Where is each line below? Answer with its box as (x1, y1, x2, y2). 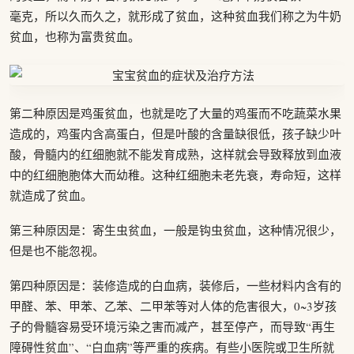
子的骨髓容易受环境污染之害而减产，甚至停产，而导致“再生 (9, 318, 335, 334)
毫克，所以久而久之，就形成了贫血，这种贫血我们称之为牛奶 (9, 8, 341, 24)
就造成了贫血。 (9, 187, 92, 203)
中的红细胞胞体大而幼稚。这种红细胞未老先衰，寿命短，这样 (9, 167, 341, 183)
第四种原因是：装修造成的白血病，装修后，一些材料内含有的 (9, 277, 341, 293)
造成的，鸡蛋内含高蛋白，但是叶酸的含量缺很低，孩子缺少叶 (9, 126, 341, 141)
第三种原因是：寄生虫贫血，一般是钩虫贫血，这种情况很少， (9, 222, 341, 238)
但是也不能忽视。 (9, 243, 104, 258)
